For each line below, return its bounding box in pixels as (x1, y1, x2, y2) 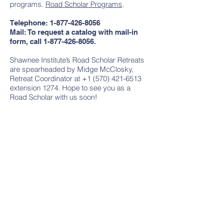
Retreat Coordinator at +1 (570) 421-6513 (10, 74, 141, 83)
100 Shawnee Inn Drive (41, 207, 115, 216)
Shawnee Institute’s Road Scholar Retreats (10, 55, 144, 65)
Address (63, 178, 96, 189)
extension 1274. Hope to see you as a (10, 83, 131, 92)
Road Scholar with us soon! (10, 92, 97, 102)
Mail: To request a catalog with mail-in (10, 28, 138, 36)
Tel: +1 (44, 130, 66, 139)
